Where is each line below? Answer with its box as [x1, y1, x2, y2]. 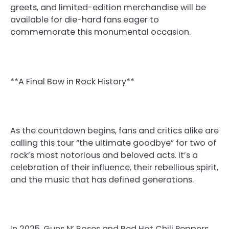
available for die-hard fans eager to [10, 14, 159, 26]
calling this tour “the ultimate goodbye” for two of [10, 136, 216, 149]
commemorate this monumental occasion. [10, 26, 191, 38]
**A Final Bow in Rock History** [10, 75, 134, 87]
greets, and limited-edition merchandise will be [10, 2, 206, 14]
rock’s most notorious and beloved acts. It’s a [10, 149, 198, 161]
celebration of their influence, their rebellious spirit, [10, 161, 218, 173]
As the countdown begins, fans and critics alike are [10, 124, 219, 136]
